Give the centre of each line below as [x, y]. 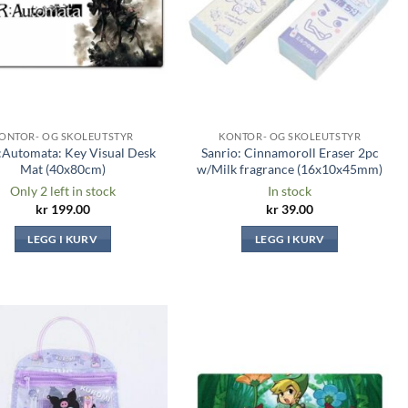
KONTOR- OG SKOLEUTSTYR [290, 137]
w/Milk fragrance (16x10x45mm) [290, 168]
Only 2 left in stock [62, 191]
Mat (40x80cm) [62, 168]
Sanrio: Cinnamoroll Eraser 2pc [290, 152]
